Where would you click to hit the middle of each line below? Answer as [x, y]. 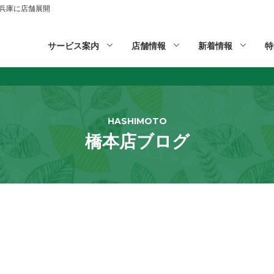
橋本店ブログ [137, 141]
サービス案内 [73, 46]
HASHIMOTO [137, 121]
